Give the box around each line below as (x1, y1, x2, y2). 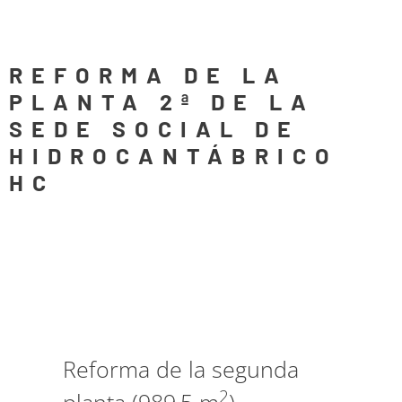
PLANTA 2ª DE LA (9, 88, 315, 115)
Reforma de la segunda (63, 354, 299, 384)
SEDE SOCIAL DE (9, 115, 300, 142)
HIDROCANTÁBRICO (9, 142, 338, 169)
